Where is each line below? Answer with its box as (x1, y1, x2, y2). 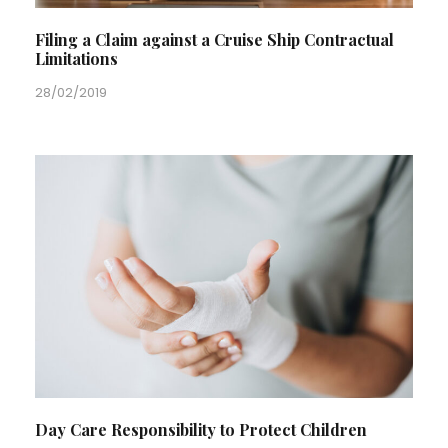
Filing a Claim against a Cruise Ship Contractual (35, 28, 394, 50)
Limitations (35, 47, 118, 69)
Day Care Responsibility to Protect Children (35, 418, 367, 440)
